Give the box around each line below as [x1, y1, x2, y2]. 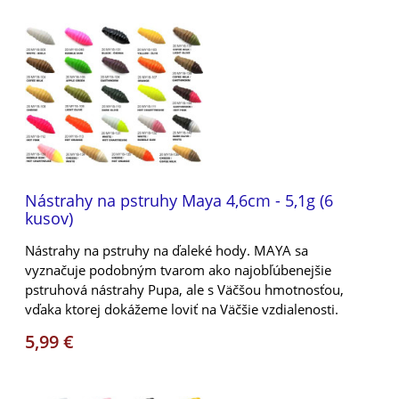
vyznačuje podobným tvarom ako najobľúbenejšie [25, 260, 331, 279]
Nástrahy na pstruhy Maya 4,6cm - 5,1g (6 [25, 189, 333, 211]
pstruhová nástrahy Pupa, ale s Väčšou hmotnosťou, [25, 280, 344, 298]
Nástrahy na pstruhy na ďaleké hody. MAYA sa [25, 240, 308, 259]
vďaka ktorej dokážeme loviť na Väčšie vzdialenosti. [25, 299, 338, 318]
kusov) [25, 207, 73, 229]
